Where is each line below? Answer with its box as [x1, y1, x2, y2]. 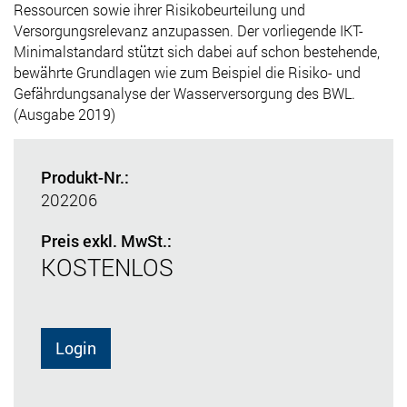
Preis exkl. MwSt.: [41, 229, 172, 252]
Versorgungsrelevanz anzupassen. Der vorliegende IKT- [14, 20, 363, 40]
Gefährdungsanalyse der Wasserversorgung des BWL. [14, 83, 355, 103]
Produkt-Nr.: [41, 165, 129, 188]
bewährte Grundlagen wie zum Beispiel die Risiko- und [14, 62, 361, 82]
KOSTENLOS [41, 251, 174, 283]
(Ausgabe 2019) [14, 104, 115, 124]
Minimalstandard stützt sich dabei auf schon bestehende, [14, 41, 380, 61]
